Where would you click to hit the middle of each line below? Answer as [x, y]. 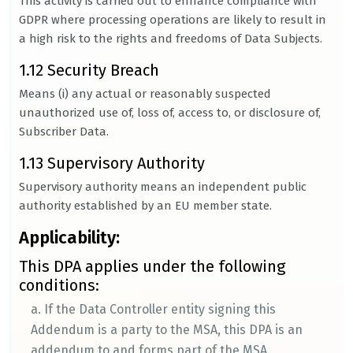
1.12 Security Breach [89, 70]
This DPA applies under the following [152, 266]
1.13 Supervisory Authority [112, 163]
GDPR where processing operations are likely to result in [173, 20]
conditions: [59, 285]
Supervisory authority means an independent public [163, 187]
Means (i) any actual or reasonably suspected [145, 94]
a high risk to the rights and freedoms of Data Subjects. [171, 39]
